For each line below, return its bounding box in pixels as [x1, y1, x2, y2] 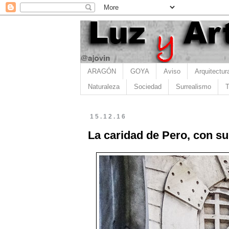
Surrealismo [175, 83, 211, 91]
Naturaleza [87, 83, 120, 91]
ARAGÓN [87, 67, 116, 75]
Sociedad [133, 83, 162, 91]
